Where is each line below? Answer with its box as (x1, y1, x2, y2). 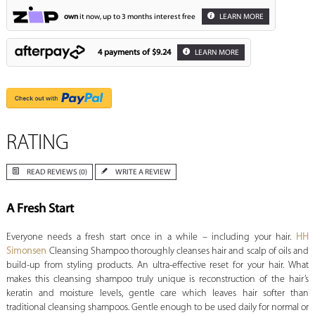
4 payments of (97, 48, 152, 57)
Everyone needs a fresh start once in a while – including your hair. (6, 232, 296, 243)
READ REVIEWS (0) (26, 169, 87, 177)
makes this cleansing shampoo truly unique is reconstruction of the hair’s (6, 274, 309, 285)
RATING (6, 133, 69, 155)
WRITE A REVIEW (115, 169, 171, 177)
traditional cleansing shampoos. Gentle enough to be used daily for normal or (6, 302, 309, 314)
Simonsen (6, 246, 47, 257)
